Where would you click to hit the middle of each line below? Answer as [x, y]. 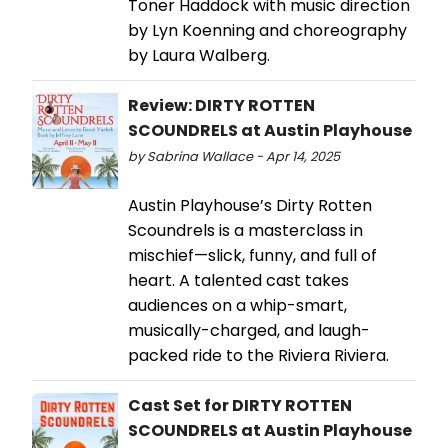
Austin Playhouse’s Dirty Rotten [250, 206]
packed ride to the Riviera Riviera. [258, 356]
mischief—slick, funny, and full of [252, 256]
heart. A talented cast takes [238, 281]
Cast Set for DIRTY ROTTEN [240, 406]
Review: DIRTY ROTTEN [221, 106]
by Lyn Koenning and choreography [267, 31]
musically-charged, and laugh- [249, 331]
